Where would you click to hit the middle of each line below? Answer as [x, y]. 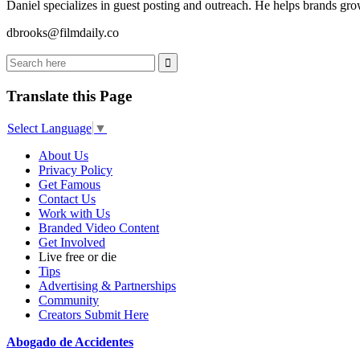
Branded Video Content [99, 227]
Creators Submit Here [94, 314]
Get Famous [70, 184]
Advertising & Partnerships [107, 285]
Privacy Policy [76, 170]
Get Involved [72, 242]
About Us [63, 155]
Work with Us [74, 213]
